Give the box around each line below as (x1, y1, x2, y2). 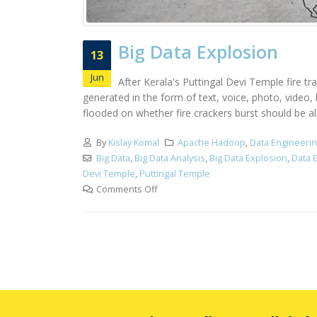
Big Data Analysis (134, 151, 205, 164)
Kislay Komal (108, 136, 159, 149)
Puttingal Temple (139, 167, 210, 180)
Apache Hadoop (178, 136, 246, 149)
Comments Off (96, 183, 157, 195)
